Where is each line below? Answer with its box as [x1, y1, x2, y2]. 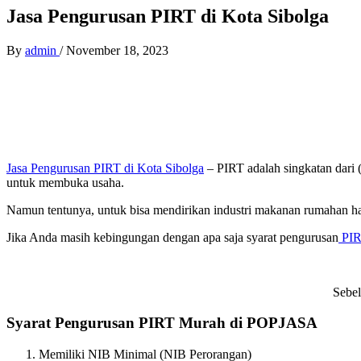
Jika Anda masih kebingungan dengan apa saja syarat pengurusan [6, 230, 338, 244]
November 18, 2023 [66, 43, 168, 57]
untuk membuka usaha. [6, 175, 124, 189]
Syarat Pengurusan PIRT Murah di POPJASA [6, 314, 317, 332]
